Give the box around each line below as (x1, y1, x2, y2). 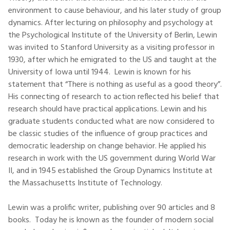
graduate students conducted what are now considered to (8, 115, 215, 128)
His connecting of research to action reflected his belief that (8, 90, 219, 104)
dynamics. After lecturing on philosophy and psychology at (8, 16, 213, 30)
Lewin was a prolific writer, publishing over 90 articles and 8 (8, 201, 215, 215)
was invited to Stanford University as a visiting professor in (8, 41, 215, 54)
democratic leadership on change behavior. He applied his (8, 140, 206, 153)
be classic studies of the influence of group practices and (8, 127, 207, 141)
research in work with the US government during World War (8, 152, 216, 165)
